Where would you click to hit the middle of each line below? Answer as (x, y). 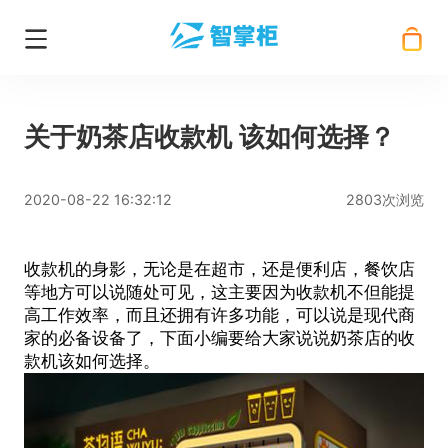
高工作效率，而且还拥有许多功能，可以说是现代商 (219, 315)
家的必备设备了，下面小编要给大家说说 (176, 338)
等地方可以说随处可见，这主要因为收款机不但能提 (219, 292)
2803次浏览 (385, 200)
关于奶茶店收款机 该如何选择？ (209, 137)
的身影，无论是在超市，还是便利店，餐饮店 (244, 269)
